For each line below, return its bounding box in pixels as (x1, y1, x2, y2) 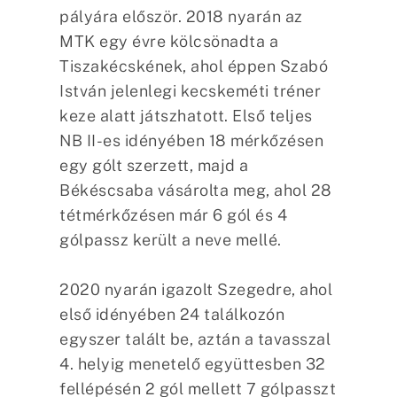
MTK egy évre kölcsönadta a (59, 31, 279, 51)
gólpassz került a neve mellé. (59, 230, 282, 249)
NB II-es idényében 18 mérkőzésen (59, 130, 324, 150)
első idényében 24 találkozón (59, 304, 285, 323)
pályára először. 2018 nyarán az (59, 6, 303, 26)
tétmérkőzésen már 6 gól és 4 (59, 205, 288, 224)
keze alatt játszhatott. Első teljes (59, 105, 313, 125)
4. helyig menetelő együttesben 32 (59, 354, 326, 373)
